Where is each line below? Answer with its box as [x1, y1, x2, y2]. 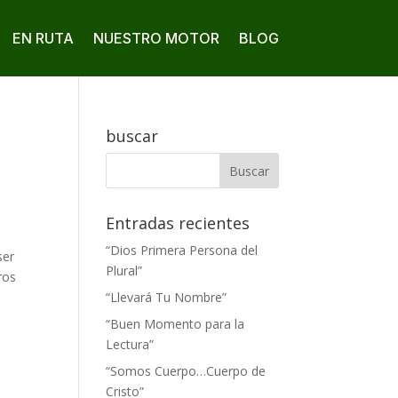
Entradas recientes [106, 212, 251, 234]
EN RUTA [12, 29, 74, 47]
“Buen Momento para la [106, 315, 245, 332]
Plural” [106, 262, 143, 279]
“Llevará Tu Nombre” [106, 289, 227, 306]
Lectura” [106, 336, 155, 353]
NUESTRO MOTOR [92, 29, 219, 47]
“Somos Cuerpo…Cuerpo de [106, 362, 267, 379]
